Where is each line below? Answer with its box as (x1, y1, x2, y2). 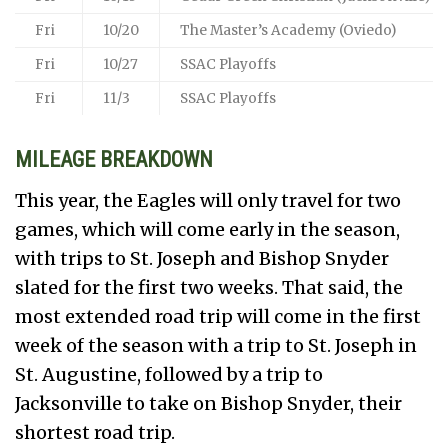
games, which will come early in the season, (15, 217, 400, 241)
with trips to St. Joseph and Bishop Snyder (15, 246, 389, 270)
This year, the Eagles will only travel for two (15, 188, 401, 212)
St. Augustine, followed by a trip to (15, 362, 323, 386)
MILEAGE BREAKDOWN (15, 146, 213, 172)
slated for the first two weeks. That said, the (15, 275, 403, 299)
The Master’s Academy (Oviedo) (180, 21, 396, 39)
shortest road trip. (15, 420, 175, 444)
